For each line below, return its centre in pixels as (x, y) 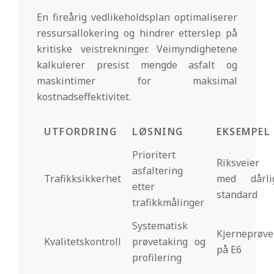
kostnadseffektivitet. (84, 96)
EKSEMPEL (243, 131)
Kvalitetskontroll (83, 241)
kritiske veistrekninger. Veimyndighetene (137, 49)
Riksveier (238, 162)
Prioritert (154, 154)
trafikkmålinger (168, 202)
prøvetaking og (169, 241)
